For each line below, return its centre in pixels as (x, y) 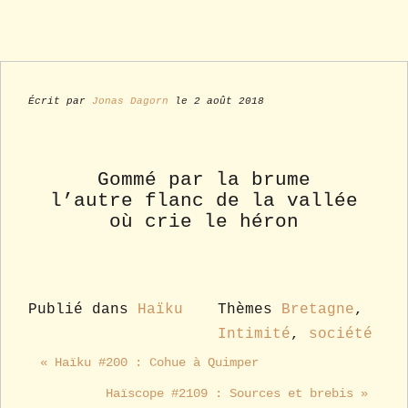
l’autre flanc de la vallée (204, 201)
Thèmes (250, 310)
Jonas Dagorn (130, 102)
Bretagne (318, 310)
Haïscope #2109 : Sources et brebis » (237, 394)
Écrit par (60, 102)
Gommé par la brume (204, 180)
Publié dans (83, 310)
